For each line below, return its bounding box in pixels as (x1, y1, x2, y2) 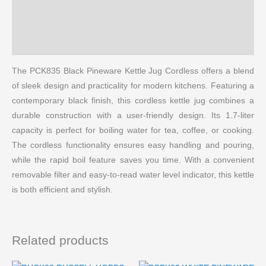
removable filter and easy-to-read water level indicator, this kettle (12, 170, 254, 179)
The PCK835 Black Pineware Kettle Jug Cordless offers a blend (12, 66, 254, 75)
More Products (12, 38, 74, 50)
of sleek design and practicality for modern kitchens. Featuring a (12, 81, 254, 90)
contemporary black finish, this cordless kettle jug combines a (12, 96, 254, 105)
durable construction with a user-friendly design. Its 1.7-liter (12, 110, 254, 120)
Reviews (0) (12, 15, 60, 27)
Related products (12, 233, 109, 248)
